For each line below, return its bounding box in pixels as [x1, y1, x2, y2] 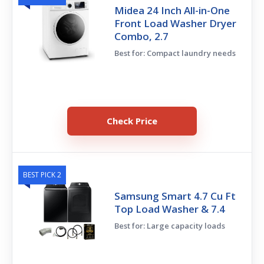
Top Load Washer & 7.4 [114, 202, 226, 216]
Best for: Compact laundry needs [114, 48, 236, 59]
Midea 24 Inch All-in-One [114, 4, 230, 18]
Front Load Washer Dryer [114, 16, 237, 31]
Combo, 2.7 [114, 29, 169, 44]
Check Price [107, 115, 157, 127]
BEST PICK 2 [23, 170, 61, 180]
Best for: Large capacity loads [114, 220, 226, 232]
